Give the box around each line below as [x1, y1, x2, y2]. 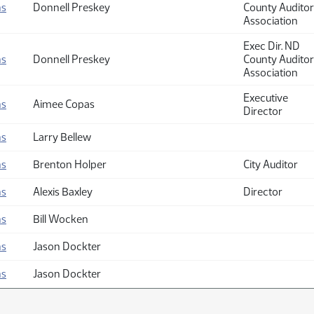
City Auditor [243, 158, 298, 171]
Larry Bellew [33, 130, 91, 144]
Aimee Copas [33, 97, 95, 111]
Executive [243, 91, 288, 104]
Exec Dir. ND [243, 39, 300, 53]
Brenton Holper [33, 158, 107, 171]
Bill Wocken [33, 212, 88, 226]
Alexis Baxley [33, 185, 93, 198]
